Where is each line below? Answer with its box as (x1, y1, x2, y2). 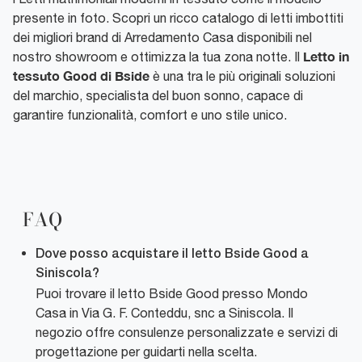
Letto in (303, 48, 349, 64)
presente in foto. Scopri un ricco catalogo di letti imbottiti (13, 10, 343, 25)
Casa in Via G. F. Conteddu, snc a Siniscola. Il (36, 305, 293, 320)
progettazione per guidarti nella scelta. (36, 343, 257, 359)
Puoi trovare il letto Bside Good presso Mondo (36, 285, 308, 301)
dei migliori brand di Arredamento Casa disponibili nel (13, 29, 312, 44)
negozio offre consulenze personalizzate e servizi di (36, 324, 338, 339)
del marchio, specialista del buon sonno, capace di (13, 87, 303, 103)
